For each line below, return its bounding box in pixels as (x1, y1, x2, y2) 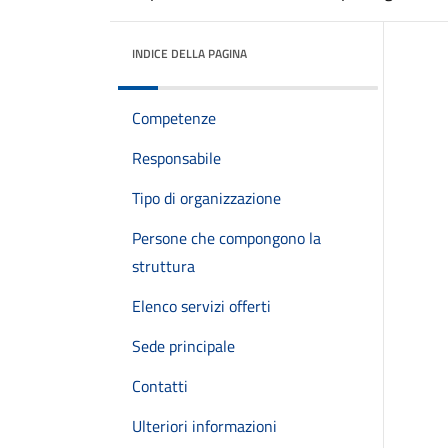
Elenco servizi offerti (132, 294, 271, 318)
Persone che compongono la (132, 226, 321, 250)
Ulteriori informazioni (132, 414, 277, 438)
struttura (132, 254, 195, 278)
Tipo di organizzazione (132, 186, 281, 210)
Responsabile (132, 146, 221, 170)
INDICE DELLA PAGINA (132, 44, 247, 63)
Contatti (132, 374, 188, 398)
